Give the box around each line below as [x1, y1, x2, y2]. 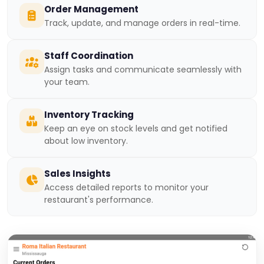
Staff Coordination [44, 49, 133, 62]
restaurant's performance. [44, 193, 153, 206]
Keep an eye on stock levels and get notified [44, 122, 227, 134]
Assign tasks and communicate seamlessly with [44, 63, 242, 75]
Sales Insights [44, 167, 111, 180]
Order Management [44, 2, 138, 15]
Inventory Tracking [44, 108, 134, 121]
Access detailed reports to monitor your [44, 181, 209, 193]
